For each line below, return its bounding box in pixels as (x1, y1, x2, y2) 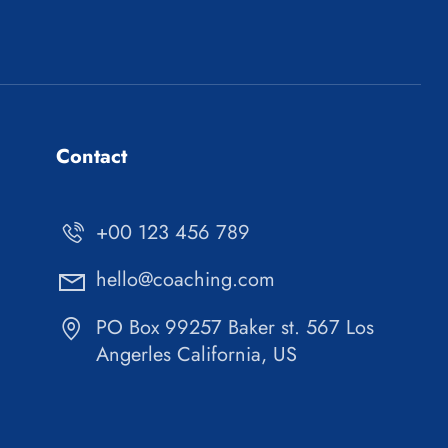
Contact (56, 141, 128, 171)
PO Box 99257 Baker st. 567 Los (96, 312, 375, 342)
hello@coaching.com (96, 265, 276, 295)
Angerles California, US (96, 339, 298, 369)
